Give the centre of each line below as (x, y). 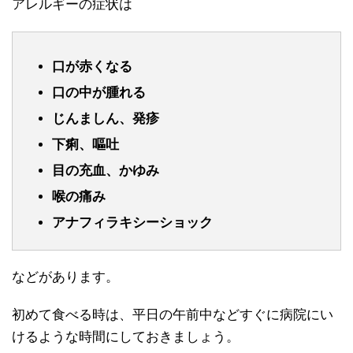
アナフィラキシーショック (132, 222)
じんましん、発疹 (106, 118)
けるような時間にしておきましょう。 (126, 336)
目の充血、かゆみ (106, 170)
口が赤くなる (92, 66)
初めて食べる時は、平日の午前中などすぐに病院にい (173, 314)
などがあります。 (65, 277)
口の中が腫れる (99, 92)
